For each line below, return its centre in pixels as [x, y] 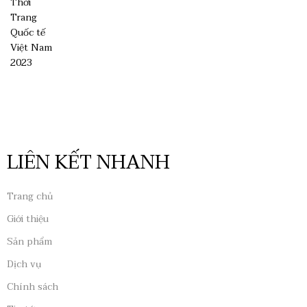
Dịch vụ [24, 264]
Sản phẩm [29, 242]
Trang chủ [30, 196]
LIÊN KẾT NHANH [88, 162]
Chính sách [33, 287]
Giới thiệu [28, 219]
